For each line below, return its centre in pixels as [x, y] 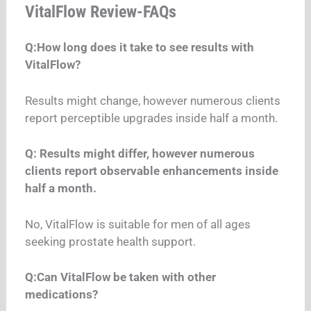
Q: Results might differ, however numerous [140, 154]
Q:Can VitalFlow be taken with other [121, 277]
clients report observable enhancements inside [152, 171]
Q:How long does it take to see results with [140, 48]
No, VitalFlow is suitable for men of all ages [138, 224]
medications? [62, 295]
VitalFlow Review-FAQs [101, 12]
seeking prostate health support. [111, 241]
